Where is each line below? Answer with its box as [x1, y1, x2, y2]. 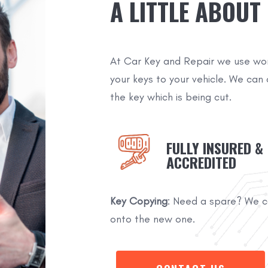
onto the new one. [109, 212, 195, 226]
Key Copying [109, 194, 167, 208]
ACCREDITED [166, 151, 236, 173]
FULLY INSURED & [166, 136, 263, 159]
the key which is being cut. [109, 90, 232, 104]
